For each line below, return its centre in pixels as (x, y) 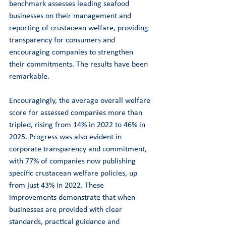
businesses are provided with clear (67, 210)
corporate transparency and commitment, (79, 149)
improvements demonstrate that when (73, 197)
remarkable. (29, 76)
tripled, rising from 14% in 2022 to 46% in (78, 125)
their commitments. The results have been (79, 64)
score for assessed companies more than (77, 113)
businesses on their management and (71, 16)
